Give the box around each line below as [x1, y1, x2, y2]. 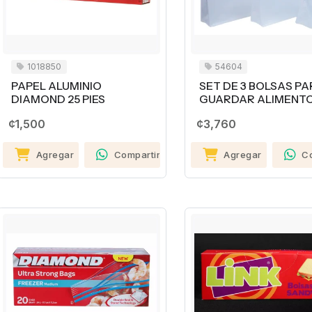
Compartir [114, 149, 161, 161]
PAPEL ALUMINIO [11, 79, 102, 93]
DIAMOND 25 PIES [11, 93, 105, 107]
